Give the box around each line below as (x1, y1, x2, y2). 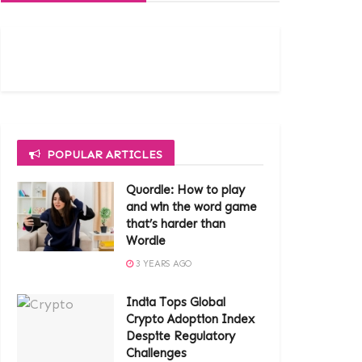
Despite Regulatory (126, 329, 235, 343)
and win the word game (126, 200, 257, 214)
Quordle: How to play (126, 183, 245, 197)
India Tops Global (126, 295, 225, 309)
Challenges (126, 346, 187, 360)
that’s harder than (126, 217, 225, 231)
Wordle (126, 234, 166, 248)
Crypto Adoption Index (126, 312, 255, 326)
